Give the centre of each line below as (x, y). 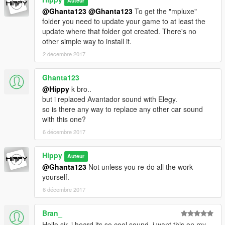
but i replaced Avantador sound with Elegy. (110, 99)
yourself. (56, 177)
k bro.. (80, 89)
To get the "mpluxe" (165, 11)
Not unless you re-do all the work (140, 167)
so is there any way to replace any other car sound (123, 109)
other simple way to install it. (87, 41)
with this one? (64, 119)
